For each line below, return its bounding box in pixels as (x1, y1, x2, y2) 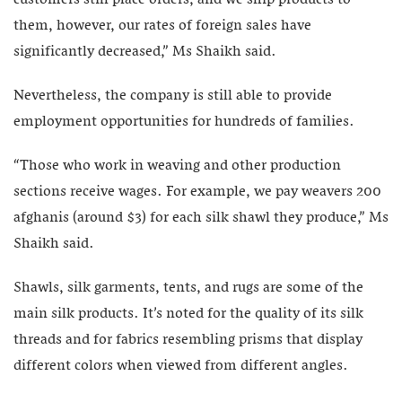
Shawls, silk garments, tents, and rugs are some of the (13, 275, 363, 301)
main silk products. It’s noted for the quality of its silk (13, 301, 363, 327)
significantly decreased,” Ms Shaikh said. (13, 39, 276, 65)
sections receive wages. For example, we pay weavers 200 (13, 179, 381, 205)
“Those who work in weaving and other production (13, 153, 341, 179)
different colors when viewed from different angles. (13, 353, 348, 379)
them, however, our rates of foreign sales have (13, 13, 311, 39)
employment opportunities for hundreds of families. (13, 109, 354, 135)
